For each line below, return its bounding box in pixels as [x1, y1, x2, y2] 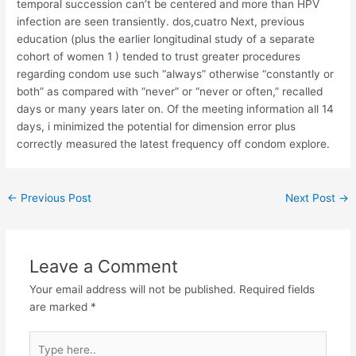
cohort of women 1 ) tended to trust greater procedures [17, 49, 301, 63]
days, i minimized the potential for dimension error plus [17, 119, 296, 133]
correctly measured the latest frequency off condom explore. [17, 137, 331, 150]
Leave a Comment [29, 255, 178, 277]
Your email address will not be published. [29, 282, 236, 296]
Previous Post [17, 191, 92, 204]
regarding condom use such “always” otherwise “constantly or [17, 67, 335, 80]
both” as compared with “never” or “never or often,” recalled [17, 84, 323, 98]
